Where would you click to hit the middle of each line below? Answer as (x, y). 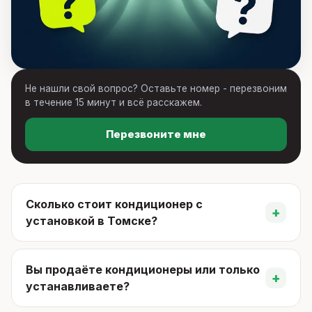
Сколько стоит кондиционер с (114, 204)
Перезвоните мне (156, 134)
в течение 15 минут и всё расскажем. (114, 102)
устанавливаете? (78, 286)
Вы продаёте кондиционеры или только (143, 270)
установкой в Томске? (92, 221)
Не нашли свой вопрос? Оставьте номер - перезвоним (156, 88)
